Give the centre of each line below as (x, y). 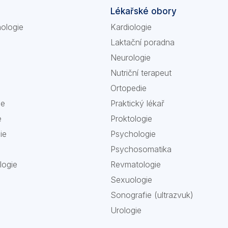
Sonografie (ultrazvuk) (152, 195)
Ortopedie (128, 88)
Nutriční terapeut (141, 73)
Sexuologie (131, 180)
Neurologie (130, 58)
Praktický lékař (137, 103)
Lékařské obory (143, 11)
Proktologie (131, 119)
